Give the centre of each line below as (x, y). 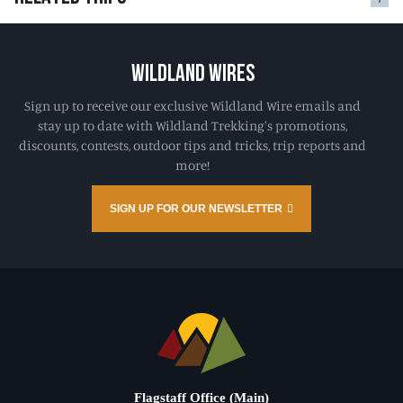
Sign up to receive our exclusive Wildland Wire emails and (193, 106)
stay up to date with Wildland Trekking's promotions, (193, 126)
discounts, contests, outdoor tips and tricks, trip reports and (193, 146)
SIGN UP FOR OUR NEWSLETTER (196, 209)
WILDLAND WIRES (193, 76)
